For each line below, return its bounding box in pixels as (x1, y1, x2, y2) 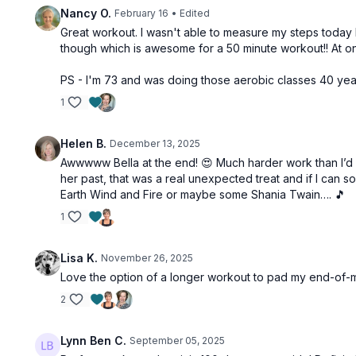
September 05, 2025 (130, 335, 226, 346)
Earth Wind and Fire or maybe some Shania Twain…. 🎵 (60, 188, 346, 201)
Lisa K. (60, 251, 99, 265)
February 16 (114, 7, 169, 19)
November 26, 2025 (101, 252, 194, 264)
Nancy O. (60, 6, 112, 20)
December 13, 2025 (110, 137, 201, 149)
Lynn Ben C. (60, 334, 127, 347)
